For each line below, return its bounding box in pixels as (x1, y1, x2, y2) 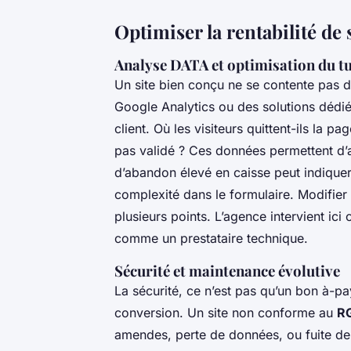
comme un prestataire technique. (114, 230, 308, 247)
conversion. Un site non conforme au (114, 305, 337, 321)
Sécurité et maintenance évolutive (114, 261, 340, 281)
